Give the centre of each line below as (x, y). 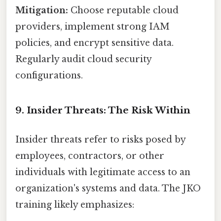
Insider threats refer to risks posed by (100, 139)
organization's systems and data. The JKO (108, 188)
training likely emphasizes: (75, 204)
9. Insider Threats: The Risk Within (103, 110)
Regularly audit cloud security (83, 59)
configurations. (49, 75)
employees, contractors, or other (90, 156)
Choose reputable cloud (123, 10)
